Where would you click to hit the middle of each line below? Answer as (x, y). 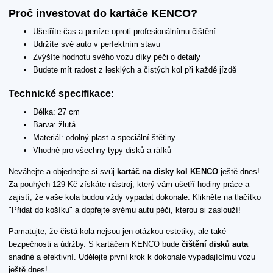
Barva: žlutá (54, 124)
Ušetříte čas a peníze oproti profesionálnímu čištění (124, 32)
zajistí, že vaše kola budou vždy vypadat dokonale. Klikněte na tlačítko (135, 197)
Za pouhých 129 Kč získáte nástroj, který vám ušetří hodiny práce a (129, 184)
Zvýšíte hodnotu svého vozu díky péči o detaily (117, 57)
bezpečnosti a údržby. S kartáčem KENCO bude (95, 244)
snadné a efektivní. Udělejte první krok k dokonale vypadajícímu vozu (132, 257)
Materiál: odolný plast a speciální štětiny (104, 137)
